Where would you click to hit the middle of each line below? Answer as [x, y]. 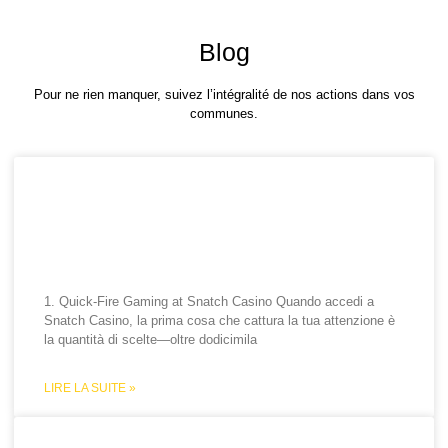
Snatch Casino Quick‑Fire [196, 192]
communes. [224, 113]
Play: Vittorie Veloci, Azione [208, 222]
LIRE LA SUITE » [90, 388]
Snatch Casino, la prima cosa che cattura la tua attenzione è [220, 321]
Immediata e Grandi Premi [198, 252]
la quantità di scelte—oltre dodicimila [151, 340]
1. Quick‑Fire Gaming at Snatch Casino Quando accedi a [209, 302]
